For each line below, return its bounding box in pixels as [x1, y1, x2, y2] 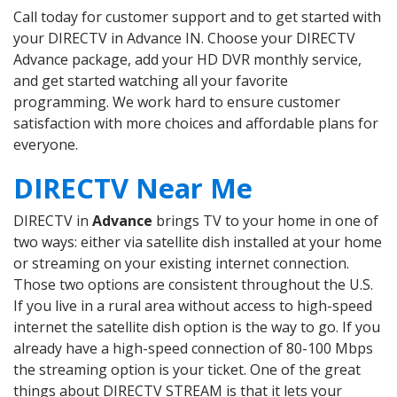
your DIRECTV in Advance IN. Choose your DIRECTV [13, 28, 355, 49]
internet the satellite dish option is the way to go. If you [13, 317, 380, 338]
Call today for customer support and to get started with [13, 7, 381, 27]
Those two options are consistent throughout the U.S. [13, 275, 373, 295]
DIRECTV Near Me [13, 169, 253, 207]
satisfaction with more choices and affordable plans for [13, 113, 378, 134]
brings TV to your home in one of [152, 211, 378, 231]
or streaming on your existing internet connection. [13, 253, 349, 274]
